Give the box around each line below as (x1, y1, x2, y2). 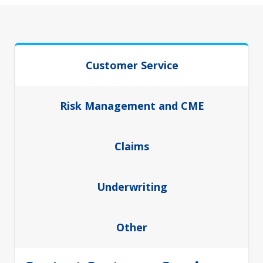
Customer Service (85, 58, 178, 72)
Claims (114, 139, 149, 153)
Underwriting (96, 180, 167, 194)
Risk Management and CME (59, 99, 204, 113)
